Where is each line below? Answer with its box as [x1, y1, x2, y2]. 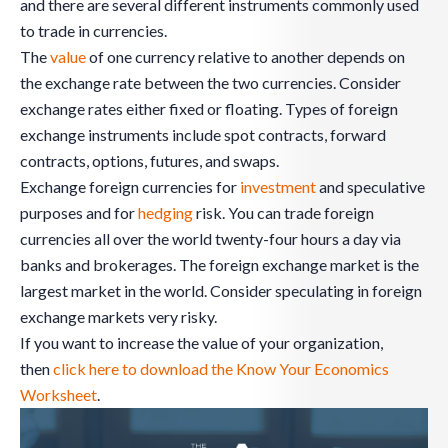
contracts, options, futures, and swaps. [20, 150, 279, 170]
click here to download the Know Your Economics [53, 358, 389, 378]
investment [240, 176, 316, 196]
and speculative [316, 176, 425, 196]
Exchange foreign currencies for [20, 176, 240, 196]
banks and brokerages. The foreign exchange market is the [20, 254, 419, 274]
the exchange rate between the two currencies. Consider [20, 72, 401, 92]
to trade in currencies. [20, 20, 167, 40]
